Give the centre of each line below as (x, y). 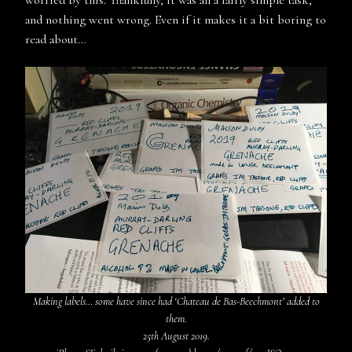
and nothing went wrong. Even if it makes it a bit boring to (176, 19)
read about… (56, 39)
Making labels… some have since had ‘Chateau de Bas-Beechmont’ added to (176, 301)
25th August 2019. (176, 335)
